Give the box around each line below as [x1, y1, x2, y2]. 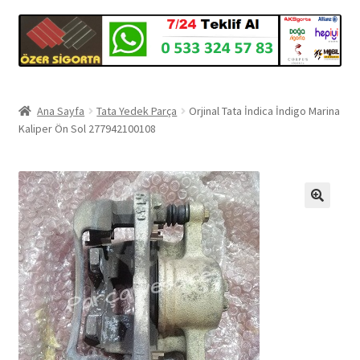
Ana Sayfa [37, 103, 85, 118]
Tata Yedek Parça [96, 103, 178, 118]
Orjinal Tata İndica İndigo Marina [189, 103, 341, 118]
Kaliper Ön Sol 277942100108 [18, 121, 156, 136]
